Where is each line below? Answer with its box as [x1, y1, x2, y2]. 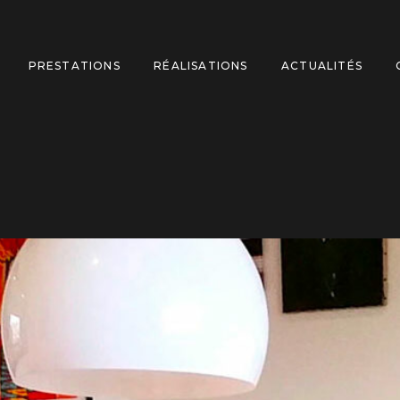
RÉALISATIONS [154, 59, 248, 72]
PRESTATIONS [28, 59, 121, 72]
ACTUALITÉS [280, 59, 362, 72]
